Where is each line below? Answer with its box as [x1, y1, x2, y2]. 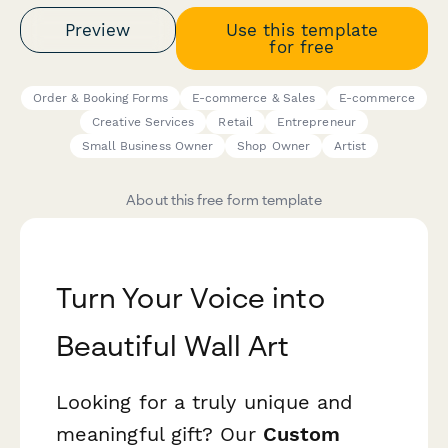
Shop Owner [237, 139, 310, 154]
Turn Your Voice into [56, 281, 325, 315]
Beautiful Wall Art [56, 329, 290, 363]
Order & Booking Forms [33, 91, 168, 106]
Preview [65, 19, 131, 40]
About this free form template [126, 191, 322, 209]
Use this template [225, 19, 378, 40]
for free [269, 36, 335, 57]
